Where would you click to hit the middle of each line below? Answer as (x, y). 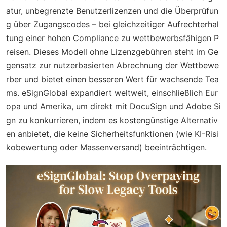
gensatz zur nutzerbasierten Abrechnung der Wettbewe (112, 65)
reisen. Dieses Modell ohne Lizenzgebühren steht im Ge (112, 51)
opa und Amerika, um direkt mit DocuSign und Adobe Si (113, 106)
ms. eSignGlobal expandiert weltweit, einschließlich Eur (112, 92)
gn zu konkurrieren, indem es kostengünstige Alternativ (112, 120)
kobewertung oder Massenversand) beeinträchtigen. (106, 147)
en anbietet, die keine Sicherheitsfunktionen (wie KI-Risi (112, 134)
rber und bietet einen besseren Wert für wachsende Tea (112, 79)
